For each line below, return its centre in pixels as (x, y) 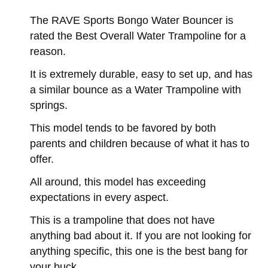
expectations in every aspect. (99, 197)
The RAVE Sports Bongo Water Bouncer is (132, 20)
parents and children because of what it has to (140, 144)
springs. (49, 105)
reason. (48, 51)
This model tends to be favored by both (123, 128)
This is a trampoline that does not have (122, 220)
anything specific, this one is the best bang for (139, 251)
